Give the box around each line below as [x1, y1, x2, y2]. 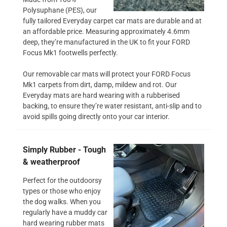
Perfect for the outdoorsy [23, 176, 102, 184]
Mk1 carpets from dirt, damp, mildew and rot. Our [23, 80, 177, 89]
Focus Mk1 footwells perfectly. [23, 48, 118, 57]
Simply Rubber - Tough [23, 144, 106, 155]
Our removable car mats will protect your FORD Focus [23, 69, 191, 78]
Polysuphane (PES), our [23, 6, 97, 14]
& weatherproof [23, 157, 80, 167]
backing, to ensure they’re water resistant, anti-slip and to [23, 101, 202, 110]
